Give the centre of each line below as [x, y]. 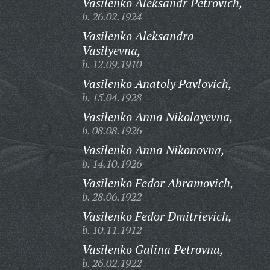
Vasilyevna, [111, 50]
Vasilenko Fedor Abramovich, [158, 183]
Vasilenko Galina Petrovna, [152, 249]
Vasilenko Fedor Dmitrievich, [157, 216]
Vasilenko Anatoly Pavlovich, [157, 83]
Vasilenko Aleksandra [138, 36]
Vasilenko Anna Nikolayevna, [157, 117]
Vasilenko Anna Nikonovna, [153, 150]
